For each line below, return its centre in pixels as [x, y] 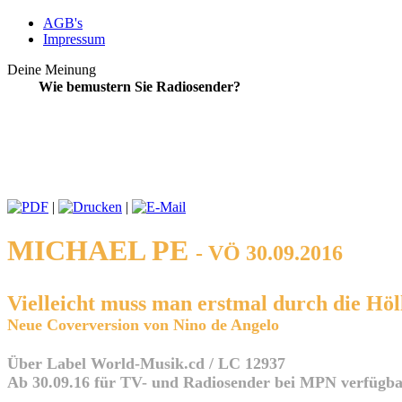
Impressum [74, 39]
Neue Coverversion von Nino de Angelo [143, 325]
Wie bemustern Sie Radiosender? [139, 87]
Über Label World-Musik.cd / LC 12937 [146, 363]
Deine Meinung [52, 70]
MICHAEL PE [101, 251]
